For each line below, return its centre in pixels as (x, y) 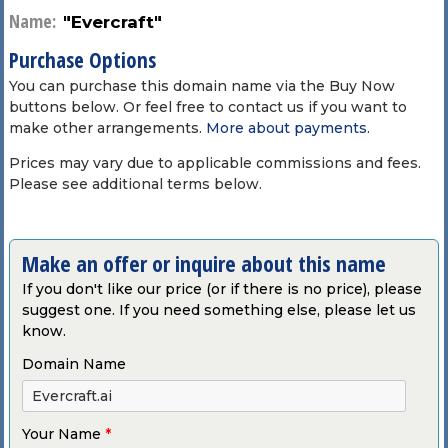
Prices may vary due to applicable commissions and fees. (214, 162)
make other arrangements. (107, 127)
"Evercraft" (112, 21)
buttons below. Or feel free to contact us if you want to (207, 106)
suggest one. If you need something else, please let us (218, 309)
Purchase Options (82, 59)
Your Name (63, 433)
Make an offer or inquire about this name (203, 262)
